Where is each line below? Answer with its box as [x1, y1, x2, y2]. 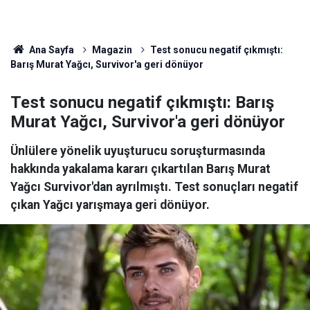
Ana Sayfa [26, 44, 74, 55]
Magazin [91, 44, 132, 55]
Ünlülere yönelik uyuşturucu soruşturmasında [10, 144, 265, 158]
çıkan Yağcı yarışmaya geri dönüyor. [10, 198, 210, 212]
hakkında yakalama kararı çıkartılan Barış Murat [10, 162, 271, 176]
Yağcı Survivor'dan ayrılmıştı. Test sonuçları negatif [10, 180, 298, 194]
